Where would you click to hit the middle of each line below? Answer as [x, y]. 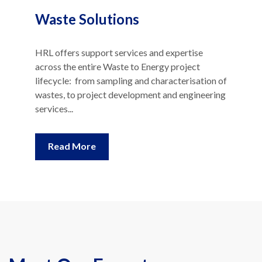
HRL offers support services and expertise [119, 43]
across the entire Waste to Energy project [118, 57]
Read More [72, 136]
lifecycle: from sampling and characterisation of [131, 71]
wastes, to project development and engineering [130, 85]
